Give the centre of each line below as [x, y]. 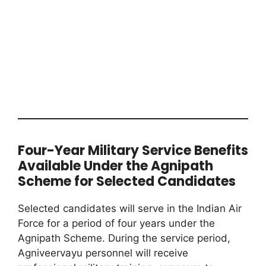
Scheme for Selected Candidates [127, 181]
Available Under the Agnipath [115, 166]
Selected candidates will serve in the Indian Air [130, 208]
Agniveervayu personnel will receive [103, 253]
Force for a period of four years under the [116, 223]
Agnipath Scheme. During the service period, [124, 238]
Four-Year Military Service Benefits [133, 150]
